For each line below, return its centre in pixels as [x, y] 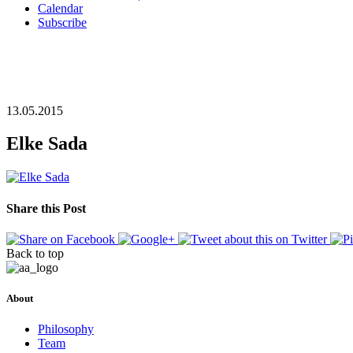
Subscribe [62, 22]
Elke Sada [47, 144]
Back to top [35, 253]
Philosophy [66, 329]
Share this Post [46, 208]
